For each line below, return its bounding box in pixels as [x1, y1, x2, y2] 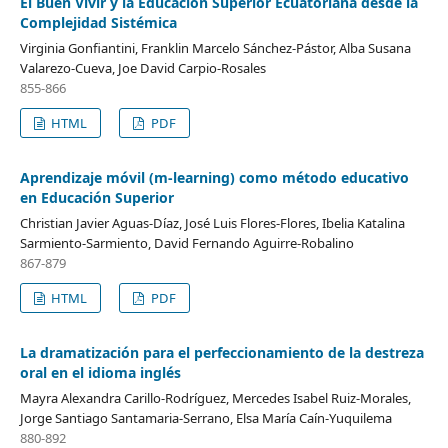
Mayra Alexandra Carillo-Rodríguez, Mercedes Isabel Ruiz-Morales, [19, 388, 411, 407]
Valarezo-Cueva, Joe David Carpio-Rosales [19, 58, 266, 77]
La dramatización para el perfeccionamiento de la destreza [19, 342, 424, 362]
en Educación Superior [19, 187, 174, 207]
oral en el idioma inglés [19, 362, 181, 382]
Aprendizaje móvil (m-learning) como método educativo [19, 167, 409, 187]
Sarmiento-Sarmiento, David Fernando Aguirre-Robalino [19, 233, 354, 252]
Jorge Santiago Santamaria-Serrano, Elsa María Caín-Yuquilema [19, 408, 392, 427]
